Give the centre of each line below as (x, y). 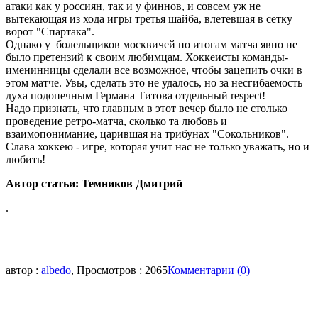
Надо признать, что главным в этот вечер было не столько (147, 108)
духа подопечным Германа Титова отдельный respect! (136, 95)
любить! (26, 159)
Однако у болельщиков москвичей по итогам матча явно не (152, 44)
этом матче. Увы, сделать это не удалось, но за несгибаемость (154, 83)
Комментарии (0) (209, 270)
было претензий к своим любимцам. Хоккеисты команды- (147, 57)
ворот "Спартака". (50, 32)
